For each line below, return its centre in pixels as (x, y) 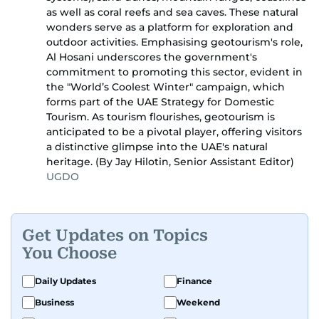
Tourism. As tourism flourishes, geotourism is (161, 117)
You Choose (69, 253)
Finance (194, 281)
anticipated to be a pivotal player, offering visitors (174, 132)
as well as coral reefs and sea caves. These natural (172, 12)
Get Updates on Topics (115, 235)
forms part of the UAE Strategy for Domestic (160, 102)
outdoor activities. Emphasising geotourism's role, (174, 42)
